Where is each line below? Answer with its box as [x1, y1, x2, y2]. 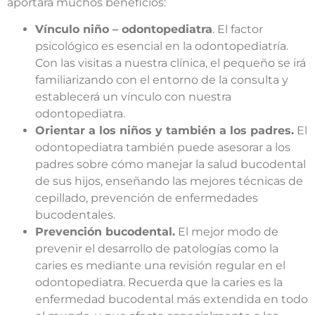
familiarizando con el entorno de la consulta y [35, 73, 288, 87]
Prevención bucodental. [35, 225, 175, 239]
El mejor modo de [175, 225, 278, 239]
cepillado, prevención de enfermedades [35, 191, 258, 205]
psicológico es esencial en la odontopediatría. [35, 39, 288, 53]
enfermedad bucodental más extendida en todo [35, 292, 308, 307]
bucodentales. [35, 208, 115, 222]
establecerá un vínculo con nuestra [35, 90, 231, 104]
